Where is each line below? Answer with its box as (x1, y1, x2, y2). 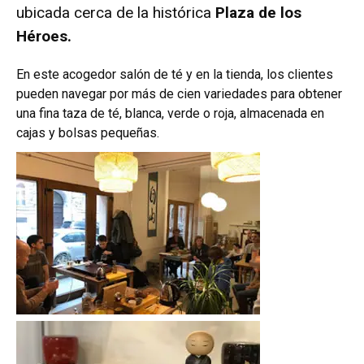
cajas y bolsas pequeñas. (16, 125, 159, 141)
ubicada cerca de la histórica (16, 3, 215, 23)
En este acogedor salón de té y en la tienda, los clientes (16, 67, 333, 83)
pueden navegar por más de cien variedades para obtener (16, 86, 342, 102)
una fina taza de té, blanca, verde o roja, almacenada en (16, 106, 324, 122)
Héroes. (16, 27, 71, 46)
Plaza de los (215, 3, 301, 23)
